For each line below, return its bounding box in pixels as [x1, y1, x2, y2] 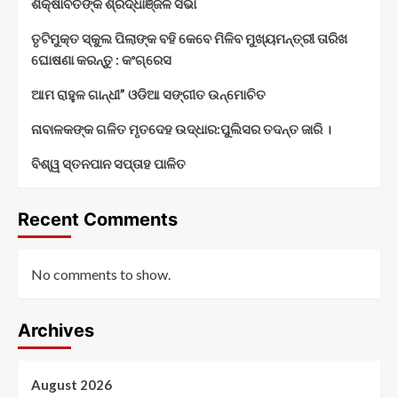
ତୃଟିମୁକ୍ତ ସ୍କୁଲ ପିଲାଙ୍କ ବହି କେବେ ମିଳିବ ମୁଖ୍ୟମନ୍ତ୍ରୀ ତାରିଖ [31, 30, 347, 47]
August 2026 [31, 377, 112, 394]
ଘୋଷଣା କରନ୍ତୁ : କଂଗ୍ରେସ [31, 52, 171, 68]
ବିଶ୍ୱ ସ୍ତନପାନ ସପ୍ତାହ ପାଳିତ [31, 155, 186, 172]
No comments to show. [31, 266, 171, 283]
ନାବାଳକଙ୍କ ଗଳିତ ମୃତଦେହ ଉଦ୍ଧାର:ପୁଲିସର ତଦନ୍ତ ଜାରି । [31, 121, 331, 138]
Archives [18, 320, 94, 342]
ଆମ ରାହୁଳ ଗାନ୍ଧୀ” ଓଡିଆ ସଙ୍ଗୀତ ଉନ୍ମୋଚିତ [31, 86, 266, 103]
